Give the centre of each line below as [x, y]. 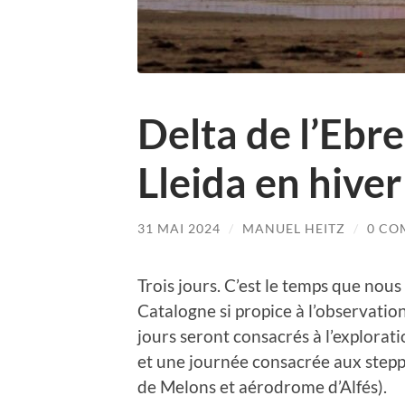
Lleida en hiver [269, 183]
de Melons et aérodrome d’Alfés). [262, 386]
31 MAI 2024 [179, 229]
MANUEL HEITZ [294, 229]
